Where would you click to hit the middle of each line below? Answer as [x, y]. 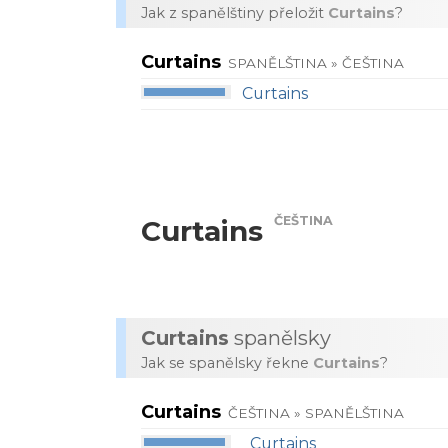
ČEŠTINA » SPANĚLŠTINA [316, 413]
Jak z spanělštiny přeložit [234, 13]
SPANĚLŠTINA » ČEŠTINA [316, 63]
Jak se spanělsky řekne [227, 363]
